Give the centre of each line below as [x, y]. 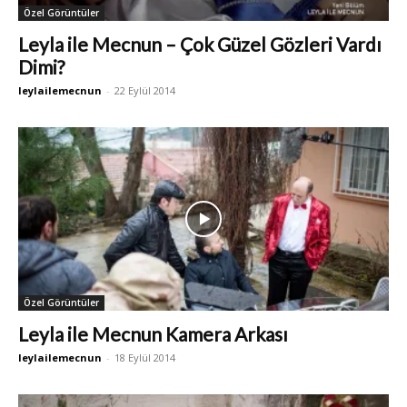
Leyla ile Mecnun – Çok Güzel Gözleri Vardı [200, 45]
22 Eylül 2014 [145, 91]
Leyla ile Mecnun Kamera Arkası [153, 333]
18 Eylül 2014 [145, 357]
